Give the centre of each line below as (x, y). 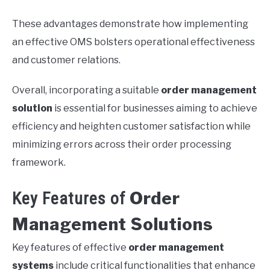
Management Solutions (113, 224)
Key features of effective (70, 247)
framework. (39, 162)
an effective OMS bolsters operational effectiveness (133, 42)
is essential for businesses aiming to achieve (155, 108)
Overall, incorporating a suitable (86, 90)
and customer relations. (66, 60)
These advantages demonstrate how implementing (130, 24)
